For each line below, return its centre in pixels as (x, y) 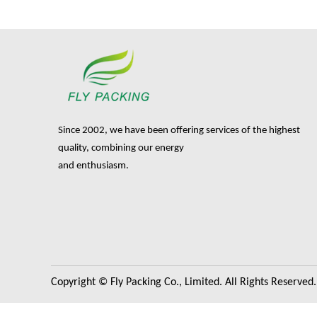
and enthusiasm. (93, 166)
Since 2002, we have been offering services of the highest (179, 131)
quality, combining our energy (121, 149)
